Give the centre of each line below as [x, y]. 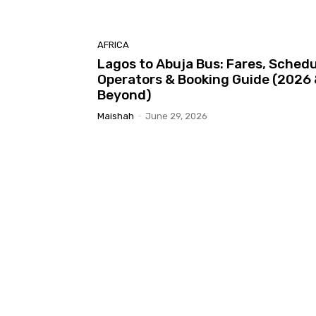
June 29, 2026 [176, 116]
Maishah [116, 116]
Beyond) [124, 95]
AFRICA [113, 44]
